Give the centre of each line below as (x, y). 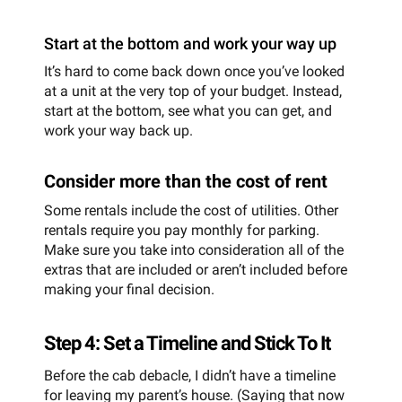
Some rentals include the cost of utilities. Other (191, 211)
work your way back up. (118, 131)
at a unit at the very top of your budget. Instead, (193, 92)
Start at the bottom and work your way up (190, 44)
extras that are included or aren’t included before (196, 270)
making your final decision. (129, 290)
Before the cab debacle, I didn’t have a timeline (190, 375)
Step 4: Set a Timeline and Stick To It (187, 343)
